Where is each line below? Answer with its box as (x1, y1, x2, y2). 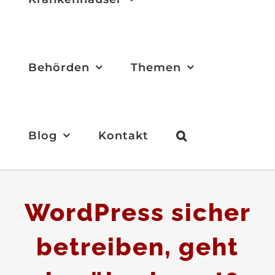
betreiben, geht (36, 232, 239, 261)
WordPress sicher (24, 198, 251, 227)
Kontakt (98, 128, 149, 142)
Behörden (28, 60, 90, 74)
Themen (130, 60, 181, 74)
